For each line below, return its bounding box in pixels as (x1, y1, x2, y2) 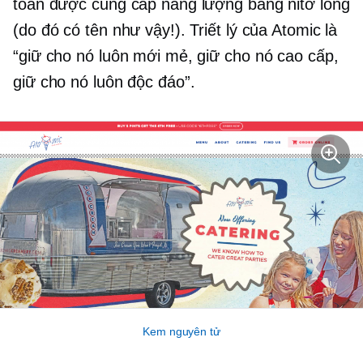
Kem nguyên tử (143, 324, 220, 338)
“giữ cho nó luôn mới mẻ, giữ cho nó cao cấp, (13, 47, 339, 66)
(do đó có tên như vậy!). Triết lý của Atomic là (13, 21, 338, 40)
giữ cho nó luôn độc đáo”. (13, 73, 195, 92)
